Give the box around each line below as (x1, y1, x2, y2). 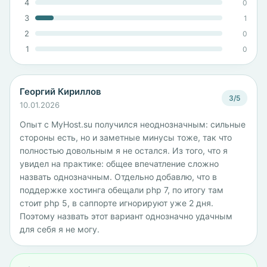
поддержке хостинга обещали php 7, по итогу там (20, 185, 223, 195)
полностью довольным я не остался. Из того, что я (20, 145, 228, 156)
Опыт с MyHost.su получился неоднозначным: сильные (20, 119, 246, 129)
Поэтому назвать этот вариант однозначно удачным (20, 211, 232, 221)
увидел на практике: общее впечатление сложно (20, 159, 219, 169)
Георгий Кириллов (20, 86, 101, 97)
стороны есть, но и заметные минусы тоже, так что (20, 132, 232, 142)
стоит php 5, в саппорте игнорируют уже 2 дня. (20, 198, 213, 208)
